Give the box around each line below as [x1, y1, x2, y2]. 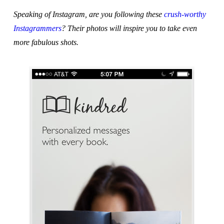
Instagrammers [13, 23, 61, 32]
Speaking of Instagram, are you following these [13, 9, 164, 18]
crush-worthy [163, 9, 206, 18]
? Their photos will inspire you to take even [61, 23, 197, 32]
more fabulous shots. [13, 37, 78, 46]
